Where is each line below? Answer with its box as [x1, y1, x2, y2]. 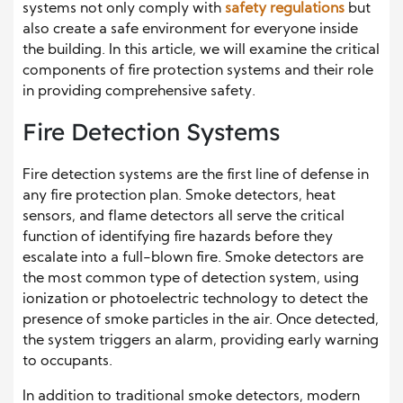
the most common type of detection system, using [22, 272, 359, 286]
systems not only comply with [22, 2, 225, 16]
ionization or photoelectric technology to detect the [22, 292, 368, 307]
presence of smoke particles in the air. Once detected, [22, 313, 379, 327]
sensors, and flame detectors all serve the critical [22, 210, 345, 224]
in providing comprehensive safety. [22, 85, 255, 99]
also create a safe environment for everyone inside [22, 22, 358, 37]
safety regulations [225, 2, 345, 16]
